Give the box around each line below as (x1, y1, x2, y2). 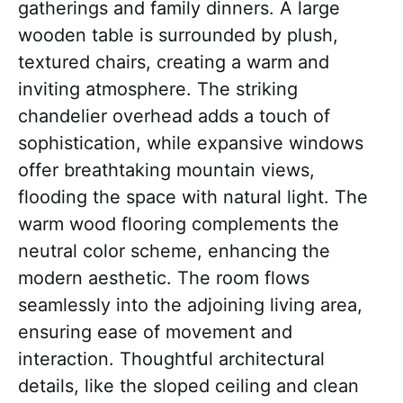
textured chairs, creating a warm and (18, 50, 329, 73)
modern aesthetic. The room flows (18, 266, 309, 289)
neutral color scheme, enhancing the (18, 239, 330, 262)
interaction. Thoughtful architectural (18, 347, 325, 370)
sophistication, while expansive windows (18, 131, 363, 154)
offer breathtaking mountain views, (18, 158, 315, 181)
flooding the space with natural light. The (18, 185, 368, 208)
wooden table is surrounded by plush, (18, 23, 338, 46)
